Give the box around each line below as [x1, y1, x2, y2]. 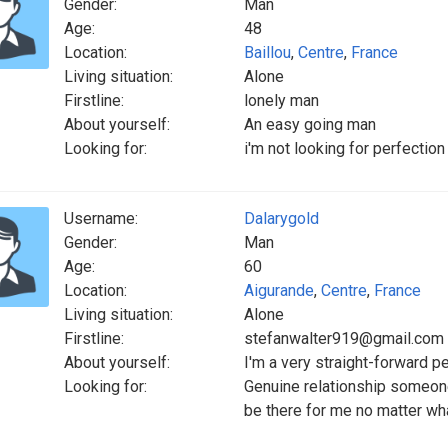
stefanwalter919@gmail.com [244, 329, 444, 348]
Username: [64, 209, 138, 228]
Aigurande [244, 281, 314, 300]
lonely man [244, 91, 319, 110]
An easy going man [244, 115, 376, 134]
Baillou [244, 43, 291, 62]
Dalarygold [244, 209, 319, 228]
